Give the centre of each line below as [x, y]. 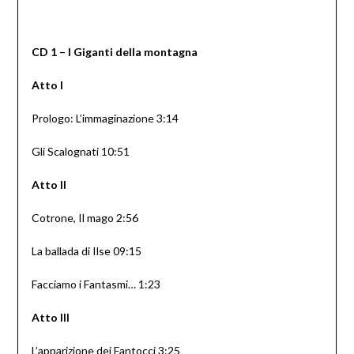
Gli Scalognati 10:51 [80, 152]
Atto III [50, 318]
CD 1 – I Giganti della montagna [114, 52]
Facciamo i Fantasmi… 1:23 [96, 284]
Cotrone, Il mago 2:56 [85, 218]
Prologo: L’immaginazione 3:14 [105, 119]
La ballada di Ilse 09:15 [86, 251]
